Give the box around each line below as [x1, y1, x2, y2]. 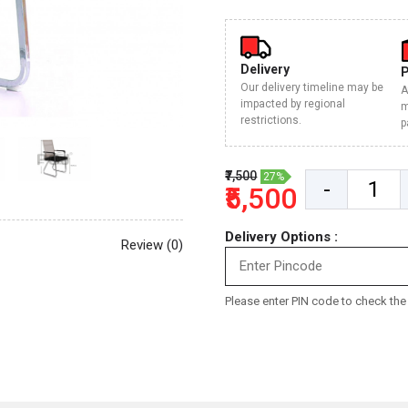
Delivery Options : [225, 229, 339, 245]
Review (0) [120, 236, 183, 253]
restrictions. [240, 114, 302, 127]
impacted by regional [240, 97, 346, 110]
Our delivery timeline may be [240, 81, 384, 94]
